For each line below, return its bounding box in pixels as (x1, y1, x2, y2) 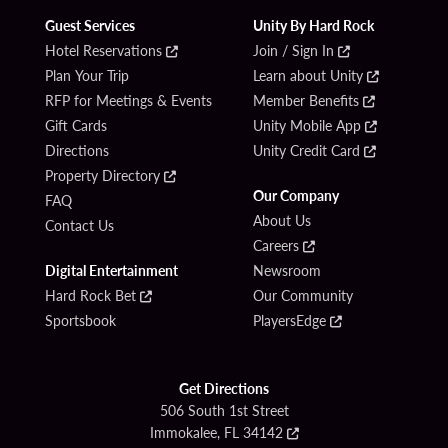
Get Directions (179, 378, 269, 399)
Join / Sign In (253, 40, 335, 61)
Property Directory (44, 165, 160, 186)
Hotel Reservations (44, 40, 162, 61)
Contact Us (44, 215, 114, 236)
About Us (253, 210, 312, 231)
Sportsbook (44, 310, 116, 331)
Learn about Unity (253, 65, 364, 86)
